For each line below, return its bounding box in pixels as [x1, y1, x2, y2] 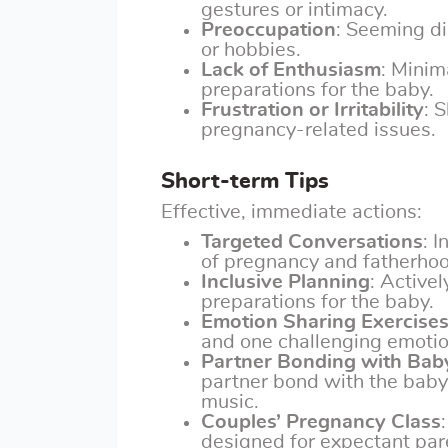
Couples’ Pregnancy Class [201, 412, 441, 432]
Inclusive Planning [201, 272, 370, 292]
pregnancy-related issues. [201, 120, 436, 140]
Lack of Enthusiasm [201, 60, 381, 80]
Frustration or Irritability [201, 100, 424, 120]
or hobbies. [201, 40, 301, 60]
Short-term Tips [161, 170, 329, 192]
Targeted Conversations [201, 232, 423, 252]
